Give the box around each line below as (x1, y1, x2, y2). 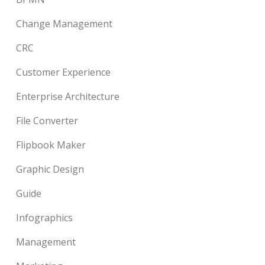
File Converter (16, 114, 79, 127)
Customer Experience (16, 66, 111, 79)
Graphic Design (16, 163, 85, 176)
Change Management (16, 17, 113, 30)
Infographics (16, 211, 73, 224)
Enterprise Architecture (16, 90, 120, 103)
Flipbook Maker (16, 138, 86, 151)
